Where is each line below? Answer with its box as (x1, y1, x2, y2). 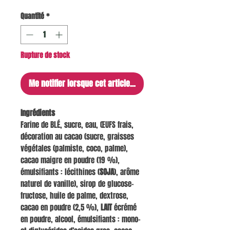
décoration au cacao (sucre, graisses (21, 131, 134, 143)
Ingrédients (21, 107, 55, 119)
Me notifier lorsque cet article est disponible (29, 78, 180, 90)
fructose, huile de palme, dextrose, (21, 190, 128, 202)
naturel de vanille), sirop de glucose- (21, 178, 134, 190)
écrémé (112, 202, 137, 214)
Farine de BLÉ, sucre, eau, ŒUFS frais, (21, 119, 133, 131)
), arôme (114, 166, 139, 178)
